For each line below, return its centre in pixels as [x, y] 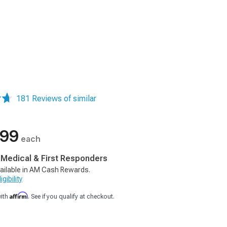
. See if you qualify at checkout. [71, 197]
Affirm [19, 195]
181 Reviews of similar [56, 99]
